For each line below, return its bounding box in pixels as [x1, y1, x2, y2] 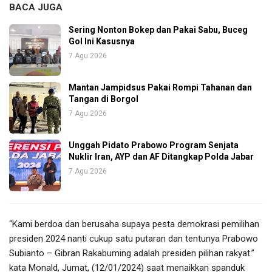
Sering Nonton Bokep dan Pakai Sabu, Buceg [69, 24, 248, 35]
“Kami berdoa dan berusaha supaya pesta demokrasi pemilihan [9, 218, 259, 229]
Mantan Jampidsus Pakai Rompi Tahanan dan [69, 82, 252, 92]
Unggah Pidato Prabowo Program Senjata [69, 140, 239, 150]
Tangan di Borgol [69, 93, 138, 104]
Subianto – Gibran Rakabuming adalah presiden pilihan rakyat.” [9, 247, 254, 259]
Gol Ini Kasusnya [69, 36, 135, 46]
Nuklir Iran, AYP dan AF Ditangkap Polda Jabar [69, 151, 254, 161]
